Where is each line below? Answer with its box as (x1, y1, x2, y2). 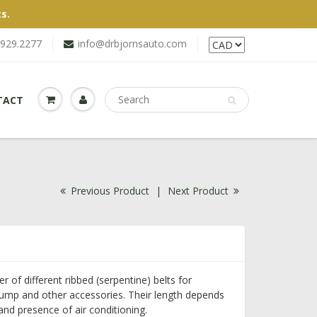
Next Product (168, 184, 231, 197)
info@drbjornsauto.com (78, 37, 187, 50)
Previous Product (68, 184, 149, 197)
